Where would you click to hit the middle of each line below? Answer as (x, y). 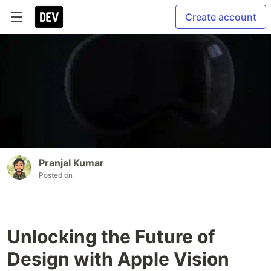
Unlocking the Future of (111, 236)
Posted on (56, 175)
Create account (221, 17)
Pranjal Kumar (71, 162)
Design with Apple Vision (118, 259)
